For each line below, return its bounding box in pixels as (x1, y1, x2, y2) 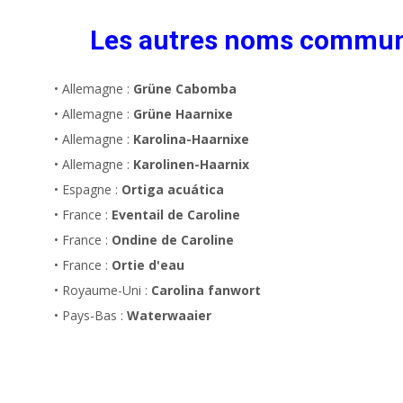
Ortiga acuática (121, 180, 224, 198)
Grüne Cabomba (133, 79, 237, 97)
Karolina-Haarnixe (133, 130, 249, 148)
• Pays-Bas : (54, 306, 127, 324)
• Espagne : (54, 180, 121, 198)
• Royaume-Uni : (54, 281, 151, 299)
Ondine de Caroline (112, 230, 234, 248)
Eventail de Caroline (112, 205, 240, 223)
